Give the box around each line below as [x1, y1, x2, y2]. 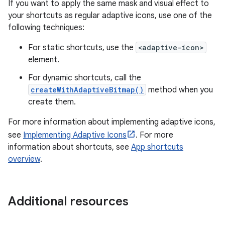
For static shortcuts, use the [28, 43, 136, 53]
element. [28, 55, 59, 65]
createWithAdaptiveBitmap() [31, 85, 144, 95]
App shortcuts [131, 142, 183, 153]
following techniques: [8, 23, 84, 33]
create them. [28, 97, 76, 107]
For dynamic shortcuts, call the [28, 73, 141, 83]
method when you [146, 85, 213, 95]
